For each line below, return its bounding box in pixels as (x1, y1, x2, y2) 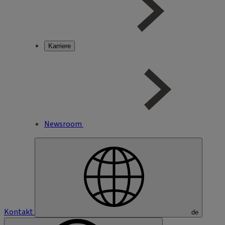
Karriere (48, 42, 71, 50)
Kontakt (4, 206, 33, 217)
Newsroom (44, 119, 82, 130)
